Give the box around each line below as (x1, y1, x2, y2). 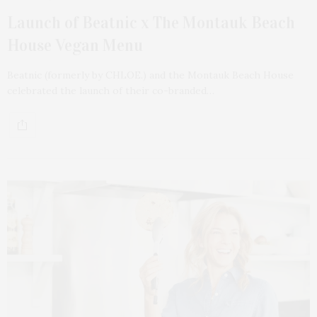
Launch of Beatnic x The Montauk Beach (7, 12, 295, 33)
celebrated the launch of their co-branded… (7, 83, 214, 97)
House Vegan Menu (7, 35, 143, 55)
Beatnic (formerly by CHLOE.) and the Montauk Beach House (7, 68, 294, 81)
